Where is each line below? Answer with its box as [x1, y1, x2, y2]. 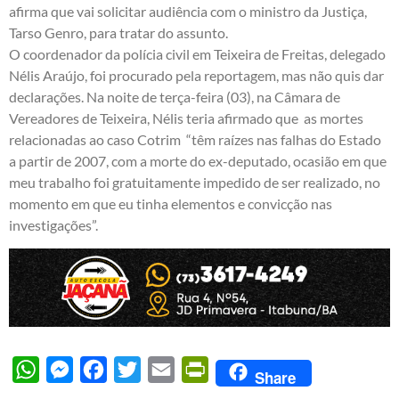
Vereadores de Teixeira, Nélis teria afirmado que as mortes [9, 109, 363, 126]
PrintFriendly [208, 360, 290, 378]
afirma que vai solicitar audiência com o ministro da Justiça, [9, 2, 367, 20]
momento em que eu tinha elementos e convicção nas [9, 194, 332, 212]
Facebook [107, 360, 167, 378]
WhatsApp [39, 360, 106, 378]
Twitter [141, 360, 185, 378]
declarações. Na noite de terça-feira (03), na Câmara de [9, 87, 340, 105]
